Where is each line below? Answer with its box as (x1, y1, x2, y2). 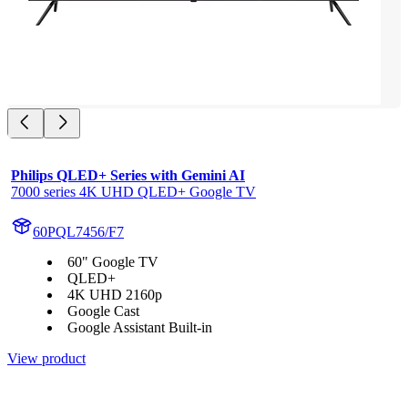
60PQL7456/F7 (33, 224, 124, 240)
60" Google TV (67, 254, 158, 270)
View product (7, 351, 86, 367)
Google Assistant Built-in (67, 320, 212, 336)
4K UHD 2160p (67, 287, 162, 303)
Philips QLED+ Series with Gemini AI (11, 168, 245, 184)
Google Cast (67, 303, 139, 320)
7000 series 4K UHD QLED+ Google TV (11, 184, 256, 200)
